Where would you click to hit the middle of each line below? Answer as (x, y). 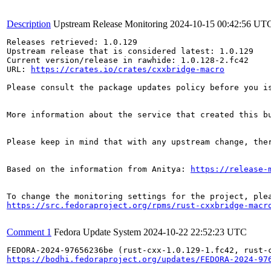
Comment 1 (29, 232)
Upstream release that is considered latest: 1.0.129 (130, 51)
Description (29, 24)
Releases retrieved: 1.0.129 (72, 42)
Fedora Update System (97, 232)
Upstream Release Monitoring (110, 24)
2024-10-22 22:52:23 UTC (195, 232)
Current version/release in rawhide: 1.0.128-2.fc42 (128, 60)
